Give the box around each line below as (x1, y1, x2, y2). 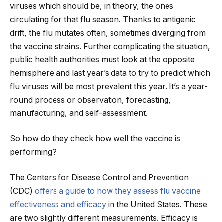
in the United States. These (106, 199, 207, 209)
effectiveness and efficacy (10, 199, 106, 209)
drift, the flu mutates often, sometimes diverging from (10, 28, 206, 38)
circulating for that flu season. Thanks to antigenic (10, 14, 196, 24)
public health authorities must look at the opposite (10, 55, 195, 64)
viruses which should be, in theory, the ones (10, 1, 173, 11)
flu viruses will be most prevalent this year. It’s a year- (10, 81, 208, 91)
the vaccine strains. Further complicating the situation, (10, 41, 210, 51)
